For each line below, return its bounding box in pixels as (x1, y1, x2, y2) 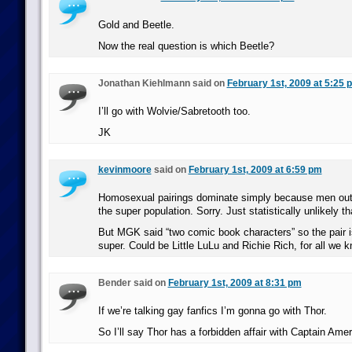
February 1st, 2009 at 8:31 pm (167, 277, 302, 288)
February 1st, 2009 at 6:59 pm (188, 164, 322, 175)
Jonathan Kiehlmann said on (97, 78, 227, 89)
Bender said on (97, 277, 168, 288)
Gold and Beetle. (97, 19, 174, 31)
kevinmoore (97, 164, 152, 175)
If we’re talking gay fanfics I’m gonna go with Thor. (97, 305, 327, 317)
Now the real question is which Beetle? (97, 40, 274, 52)
